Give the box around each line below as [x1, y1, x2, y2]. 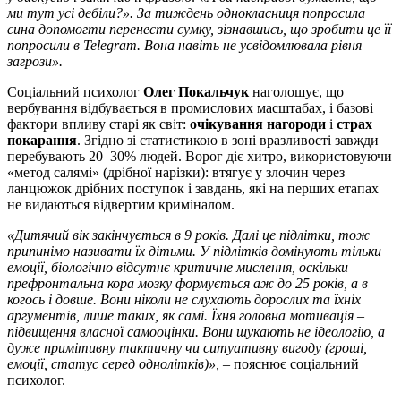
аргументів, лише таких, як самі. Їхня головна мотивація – [7, 307, 364, 323]
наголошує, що [249, 83, 344, 99]
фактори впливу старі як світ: [7, 115, 190, 132]
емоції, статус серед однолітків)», [7, 355, 219, 371]
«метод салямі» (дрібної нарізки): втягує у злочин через [7, 164, 345, 180]
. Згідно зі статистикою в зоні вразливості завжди [77, 132, 379, 148]
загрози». [7, 53, 63, 69]
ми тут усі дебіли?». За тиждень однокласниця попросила [7, 4, 365, 21]
